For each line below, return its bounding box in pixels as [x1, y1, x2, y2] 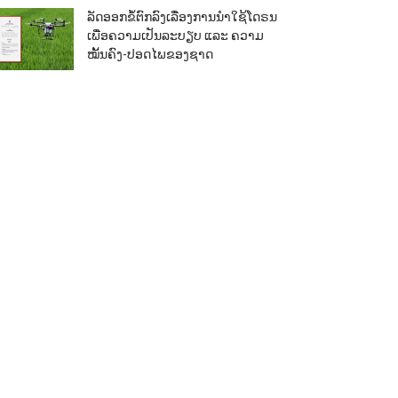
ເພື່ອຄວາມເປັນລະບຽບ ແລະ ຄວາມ [86, 28, 264, 43]
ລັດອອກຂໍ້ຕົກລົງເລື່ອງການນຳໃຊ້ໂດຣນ [86, 10, 277, 24]
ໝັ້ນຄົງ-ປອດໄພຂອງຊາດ [86, 47, 213, 61]
